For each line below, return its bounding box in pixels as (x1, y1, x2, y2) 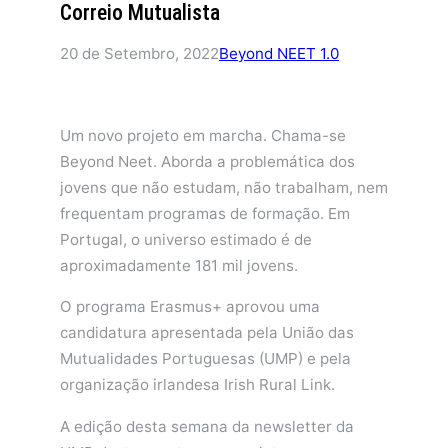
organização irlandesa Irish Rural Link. (60, 375, 335, 395)
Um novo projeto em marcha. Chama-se (60, 126, 346, 146)
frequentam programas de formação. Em (60, 204, 350, 224)
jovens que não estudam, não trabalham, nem (60, 178, 388, 198)
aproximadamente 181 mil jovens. (60, 256, 298, 276)
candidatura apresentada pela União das (60, 323, 354, 343)
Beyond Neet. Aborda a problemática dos (60, 152, 355, 172)
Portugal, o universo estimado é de (60, 230, 312, 250)
